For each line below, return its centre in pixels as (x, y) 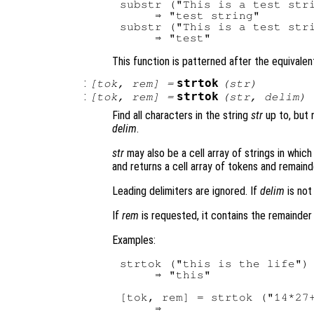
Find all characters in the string (182, 116)
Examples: (134, 240)
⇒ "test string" (190, 15)
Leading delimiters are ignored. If (186, 191)
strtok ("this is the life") (215, 264)
